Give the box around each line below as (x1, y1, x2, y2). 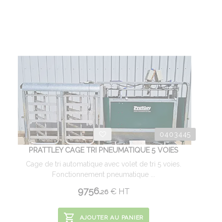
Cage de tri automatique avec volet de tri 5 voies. (26, 160, 181, 168)
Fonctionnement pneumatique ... (52, 170, 155, 178)
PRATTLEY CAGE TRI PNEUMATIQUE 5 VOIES (29, 146, 178, 154)
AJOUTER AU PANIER (79, 214, 144, 221)
